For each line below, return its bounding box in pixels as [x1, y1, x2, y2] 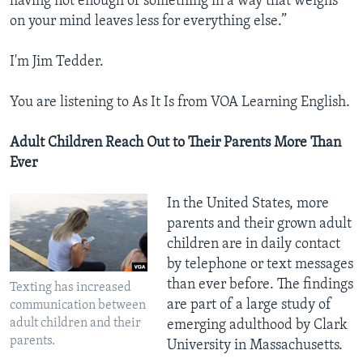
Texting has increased [10, 281, 131, 295]
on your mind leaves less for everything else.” [10, 14, 287, 30]
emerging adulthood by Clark [166, 318, 348, 334]
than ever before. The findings [166, 277, 353, 293]
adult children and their [10, 317, 141, 331]
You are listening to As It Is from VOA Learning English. [10, 95, 350, 111]
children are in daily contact [166, 237, 340, 253]
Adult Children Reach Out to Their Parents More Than [10, 135, 341, 152]
